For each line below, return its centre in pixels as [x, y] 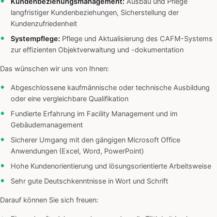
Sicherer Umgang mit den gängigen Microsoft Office [95, 140]
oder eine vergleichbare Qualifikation [70, 99]
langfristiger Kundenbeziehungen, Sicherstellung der [95, 13]
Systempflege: [35, 39]
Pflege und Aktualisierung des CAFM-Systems [136, 39]
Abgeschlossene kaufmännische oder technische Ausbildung [110, 88]
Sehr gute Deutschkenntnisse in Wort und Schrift [89, 181]
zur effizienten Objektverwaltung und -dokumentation [97, 50]
